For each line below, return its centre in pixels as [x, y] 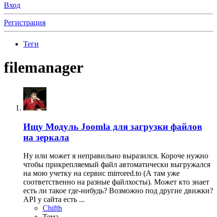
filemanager [44, 68]
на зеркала [46, 137]
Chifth [52, 208]
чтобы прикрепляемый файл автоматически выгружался [117, 165]
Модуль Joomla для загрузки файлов [124, 126]
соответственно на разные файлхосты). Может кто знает [116, 182]
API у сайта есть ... [54, 200]
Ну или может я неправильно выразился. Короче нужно [116, 156]
